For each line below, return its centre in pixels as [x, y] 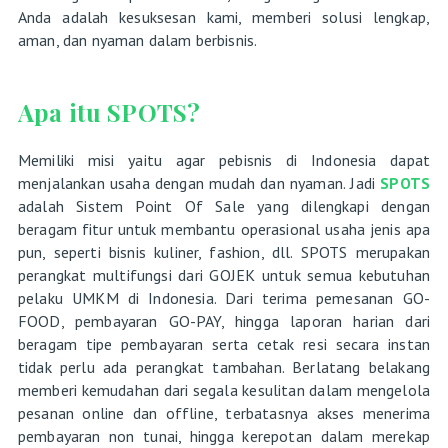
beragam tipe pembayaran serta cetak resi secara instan [224, 343]
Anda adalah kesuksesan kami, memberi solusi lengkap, [224, 16]
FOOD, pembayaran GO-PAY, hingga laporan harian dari [224, 320]
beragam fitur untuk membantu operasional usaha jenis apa [224, 228]
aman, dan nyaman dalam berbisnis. [137, 39]
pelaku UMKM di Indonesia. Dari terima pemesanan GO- [224, 297]
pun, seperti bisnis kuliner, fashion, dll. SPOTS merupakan [224, 251]
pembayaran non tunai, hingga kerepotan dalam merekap [224, 435]
